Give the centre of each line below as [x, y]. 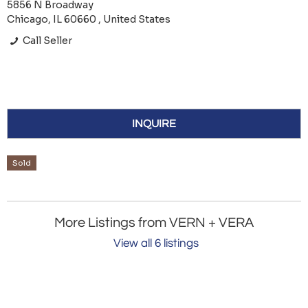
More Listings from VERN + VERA [154, 223]
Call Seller [47, 41]
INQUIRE [154, 124]
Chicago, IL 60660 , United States [89, 20]
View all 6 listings [156, 244]
